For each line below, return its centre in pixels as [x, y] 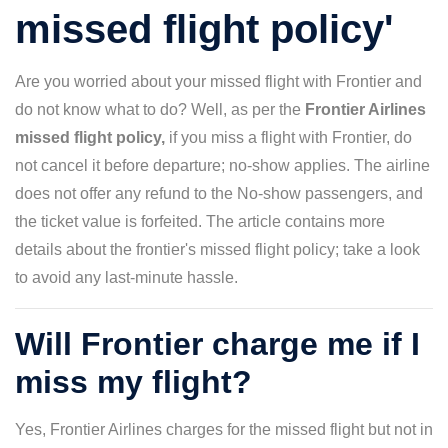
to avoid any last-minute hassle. [126, 277]
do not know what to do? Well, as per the [160, 109]
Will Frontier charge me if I [217, 344]
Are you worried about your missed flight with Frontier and [218, 81]
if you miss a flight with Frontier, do [290, 137]
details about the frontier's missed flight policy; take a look [217, 249]
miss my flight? [133, 382]
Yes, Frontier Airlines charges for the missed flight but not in [224, 429]
